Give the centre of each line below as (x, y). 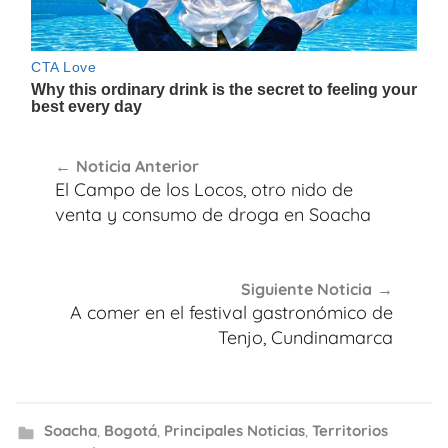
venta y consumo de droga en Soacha (213, 214)
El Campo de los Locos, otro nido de (204, 189)
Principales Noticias (234, 430)
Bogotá (130, 430)
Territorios (349, 430)
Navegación (103, 147)
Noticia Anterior (137, 165)
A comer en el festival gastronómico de (231, 313)
